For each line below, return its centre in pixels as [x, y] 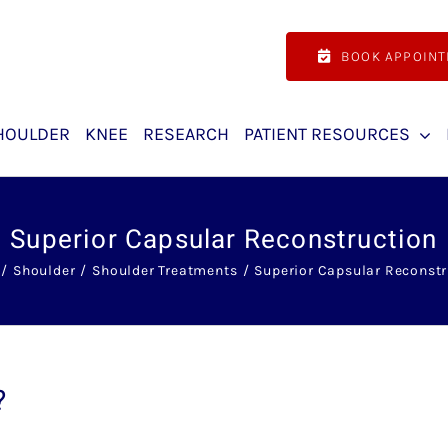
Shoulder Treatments [165, 270]
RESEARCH [186, 134]
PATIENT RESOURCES [327, 134]
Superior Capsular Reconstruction [224, 239]
